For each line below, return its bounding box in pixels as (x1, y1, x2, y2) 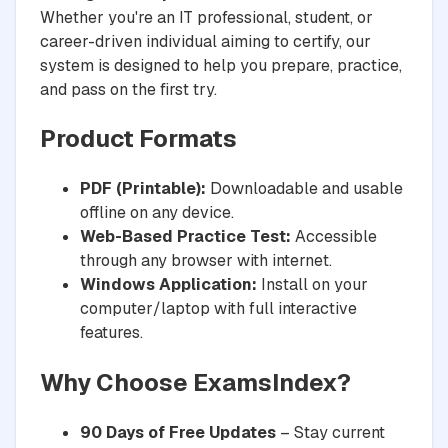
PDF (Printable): (80, 178, 206, 200)
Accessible (291, 226, 377, 248)
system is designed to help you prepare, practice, (40, 54, 402, 76)
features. (80, 322, 143, 344)
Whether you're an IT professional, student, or (40, 6, 373, 28)
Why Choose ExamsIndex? (40, 367, 351, 399)
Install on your (257, 274, 368, 296)
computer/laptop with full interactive (80, 298, 357, 320)
